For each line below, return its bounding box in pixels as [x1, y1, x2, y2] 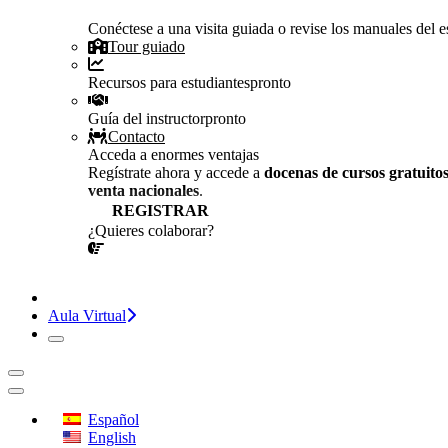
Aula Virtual [48, 307, 126, 325]
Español [88, 411, 139, 429]
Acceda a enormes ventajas [88, 146, 259, 164]
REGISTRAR [112, 202, 209, 220]
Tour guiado [108, 38, 185, 56]
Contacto [108, 128, 165, 146]
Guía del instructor [88, 110, 205, 128]
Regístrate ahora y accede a [88, 164, 264, 182]
